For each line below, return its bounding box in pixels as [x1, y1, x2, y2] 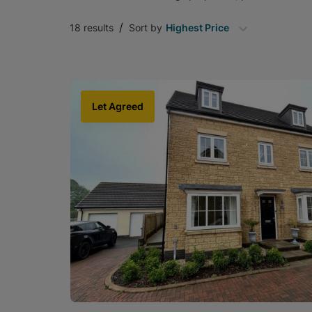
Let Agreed [92, 100, 143, 112]
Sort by [129, 22, 162, 33]
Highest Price [165, 22, 229, 33]
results [81, 22, 114, 33]
